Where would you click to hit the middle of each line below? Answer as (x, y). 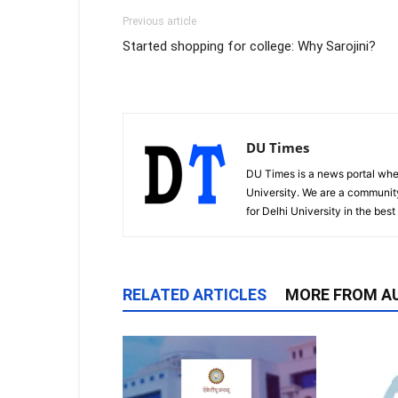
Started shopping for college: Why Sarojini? (249, 47)
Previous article (159, 22)
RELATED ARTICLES (195, 295)
